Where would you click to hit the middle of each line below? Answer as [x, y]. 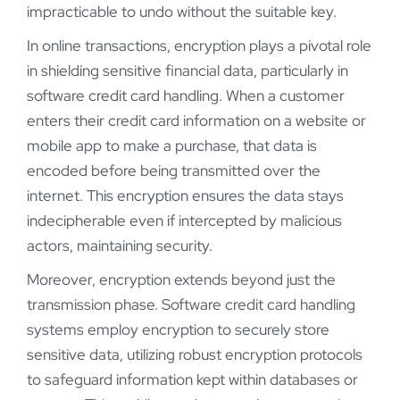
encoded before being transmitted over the [174, 171]
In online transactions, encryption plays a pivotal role [199, 46]
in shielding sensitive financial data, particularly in [187, 71]
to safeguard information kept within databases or [192, 380]
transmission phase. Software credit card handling [191, 305]
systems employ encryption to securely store [178, 330]
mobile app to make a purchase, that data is [172, 146]
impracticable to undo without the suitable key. [182, 12]
